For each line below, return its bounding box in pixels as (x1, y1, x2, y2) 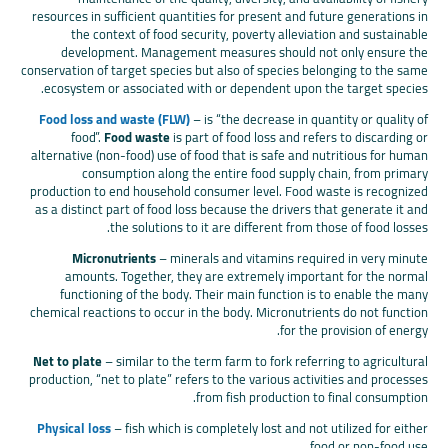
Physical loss (37, 416, 111, 441)
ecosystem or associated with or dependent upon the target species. (44, 76, 428, 101)
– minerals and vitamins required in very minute (156, 246, 428, 271)
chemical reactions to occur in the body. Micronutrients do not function (30, 300, 428, 325)
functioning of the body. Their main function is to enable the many (60, 282, 428, 307)
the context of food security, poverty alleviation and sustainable (71, 22, 428, 47)
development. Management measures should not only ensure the (61, 40, 428, 65)
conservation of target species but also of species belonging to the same (21, 58, 428, 83)
